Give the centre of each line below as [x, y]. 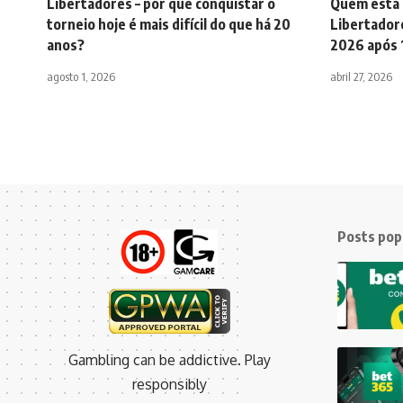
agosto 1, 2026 [81, 77]
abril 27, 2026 [361, 77]
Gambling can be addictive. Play [169, 360]
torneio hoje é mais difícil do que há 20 [169, 25]
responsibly [169, 385]
